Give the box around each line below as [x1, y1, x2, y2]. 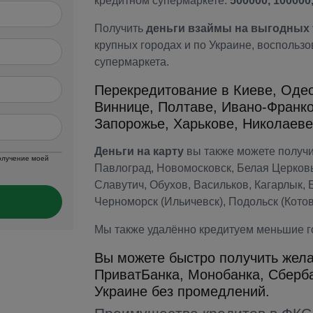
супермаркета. [94, 56, 169, 68]
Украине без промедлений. [94, 284, 270, 300]
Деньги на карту [94, 145, 187, 158]
